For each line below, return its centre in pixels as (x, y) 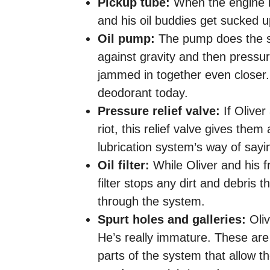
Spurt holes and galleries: (172, 219)
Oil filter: (124, 165)
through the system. (151, 201)
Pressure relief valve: (159, 111)
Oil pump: (126, 38)
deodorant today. (143, 93)
